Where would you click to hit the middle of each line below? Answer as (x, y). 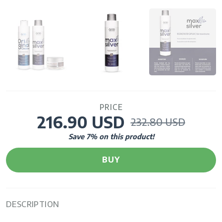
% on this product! (122, 136)
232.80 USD (158, 122)
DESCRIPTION (33, 204)
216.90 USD (81, 122)
